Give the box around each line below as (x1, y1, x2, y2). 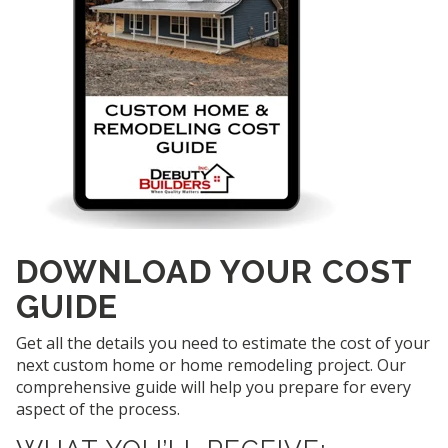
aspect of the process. (16, 398, 180, 421)
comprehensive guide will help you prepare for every (16, 376, 411, 399)
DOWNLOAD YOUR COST (16, 253, 412, 291)
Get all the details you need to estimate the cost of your (16, 332, 430, 355)
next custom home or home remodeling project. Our (16, 354, 406, 377)
